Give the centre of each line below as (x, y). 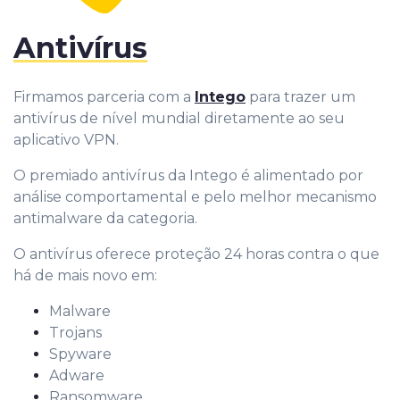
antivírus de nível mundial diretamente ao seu (179, 118)
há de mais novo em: (85, 275)
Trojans (75, 332)
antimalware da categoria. (105, 218)
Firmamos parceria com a (104, 96)
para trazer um (300, 96)
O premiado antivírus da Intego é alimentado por (188, 175)
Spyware (80, 354)
